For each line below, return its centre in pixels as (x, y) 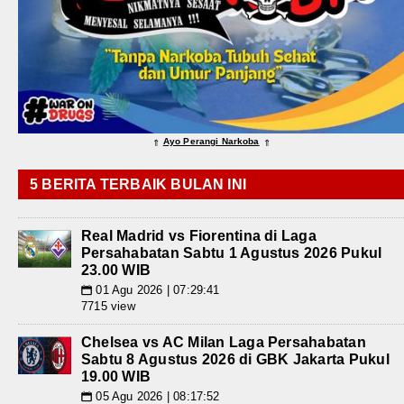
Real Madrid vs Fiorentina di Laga (199, 235)
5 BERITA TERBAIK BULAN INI (138, 184)
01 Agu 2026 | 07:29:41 (156, 289)
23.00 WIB (116, 270)
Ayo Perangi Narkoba (211, 141)
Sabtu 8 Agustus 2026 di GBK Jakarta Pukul (235, 359)
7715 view (108, 306)
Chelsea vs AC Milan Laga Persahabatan (224, 342)
